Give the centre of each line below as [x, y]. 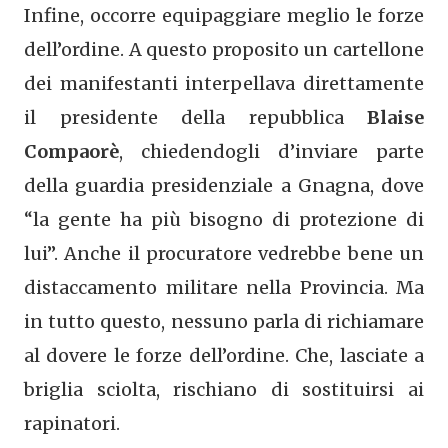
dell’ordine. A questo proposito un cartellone [224, 49]
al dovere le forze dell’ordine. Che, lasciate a [224, 355]
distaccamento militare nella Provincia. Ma [224, 287]
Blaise [395, 117]
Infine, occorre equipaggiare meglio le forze [224, 15]
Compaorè [71, 151]
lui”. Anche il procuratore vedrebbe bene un [224, 253]
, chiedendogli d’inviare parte [271, 151]
